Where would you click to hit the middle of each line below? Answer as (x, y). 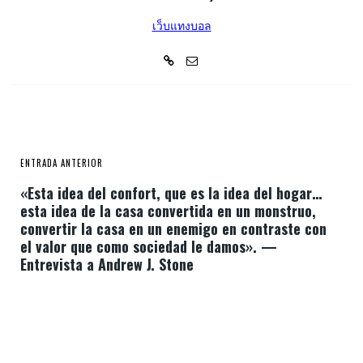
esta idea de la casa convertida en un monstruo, (168, 211)
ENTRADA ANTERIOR (62, 163)
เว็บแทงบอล (181, 26)
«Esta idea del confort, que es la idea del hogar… (171, 193)
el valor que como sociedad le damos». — (149, 246)
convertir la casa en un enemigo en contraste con (173, 228)
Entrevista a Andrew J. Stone (107, 264)
